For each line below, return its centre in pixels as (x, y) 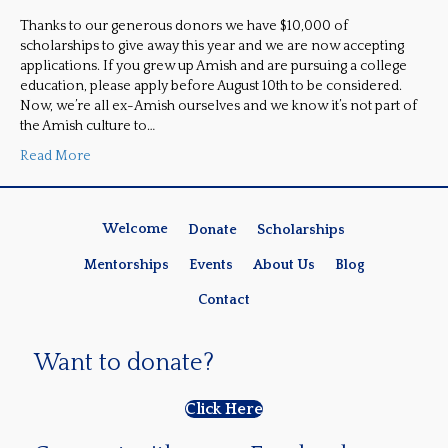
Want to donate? (124, 362)
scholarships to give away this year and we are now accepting (212, 46)
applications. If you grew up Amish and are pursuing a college (213, 66)
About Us (283, 264)
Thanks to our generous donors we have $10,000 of (184, 26)
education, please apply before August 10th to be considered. (211, 86)
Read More (55, 156)
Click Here (224, 408)
